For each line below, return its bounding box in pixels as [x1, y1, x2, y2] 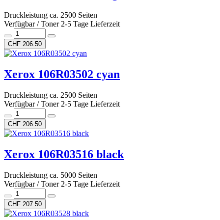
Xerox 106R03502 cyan [4, 68, 120, 81]
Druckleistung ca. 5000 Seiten [4, 170, 97, 179]
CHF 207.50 [8, 200, 42, 208]
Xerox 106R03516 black [4, 147, 124, 161]
